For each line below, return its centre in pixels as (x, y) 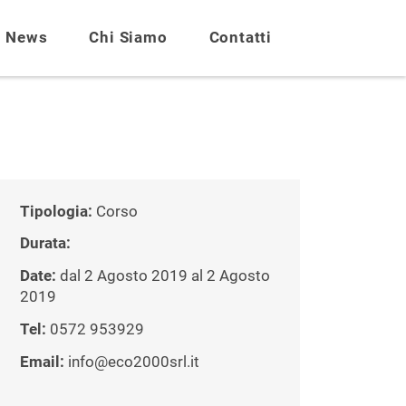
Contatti (240, 37)
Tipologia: (58, 211)
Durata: (45, 244)
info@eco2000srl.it (134, 362)
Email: (44, 362)
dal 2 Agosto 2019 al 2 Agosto (163, 276)
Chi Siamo (128, 37)
